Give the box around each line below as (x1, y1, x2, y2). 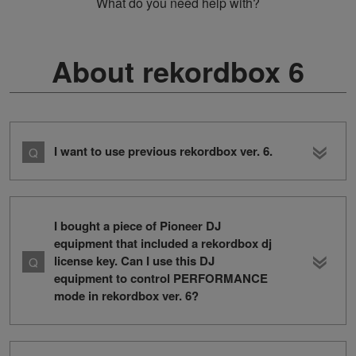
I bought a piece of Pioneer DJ (54, 217, 221, 235)
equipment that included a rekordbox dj (54, 234, 272, 253)
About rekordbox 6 (52, 50, 304, 92)
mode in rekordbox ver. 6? (54, 287, 199, 305)
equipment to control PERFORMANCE (54, 269, 268, 288)
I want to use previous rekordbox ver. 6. (54, 142, 273, 161)
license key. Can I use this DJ (54, 252, 215, 270)
